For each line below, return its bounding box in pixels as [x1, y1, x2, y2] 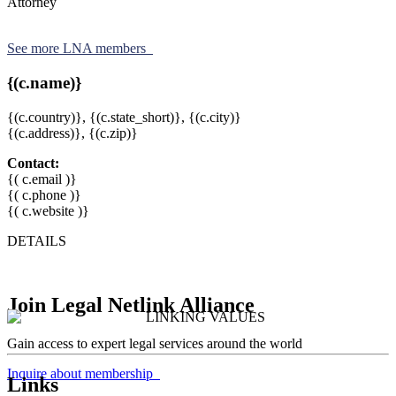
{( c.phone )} [7, 187, 81, 202]
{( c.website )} [7, 202, 89, 218]
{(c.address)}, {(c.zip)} [7, 125, 138, 141]
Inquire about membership [7, 366, 160, 382]
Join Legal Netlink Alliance [7, 293, 255, 316]
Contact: [7, 155, 59, 171]
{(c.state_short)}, [86, 109, 188, 125]
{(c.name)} [7, 72, 81, 92]
